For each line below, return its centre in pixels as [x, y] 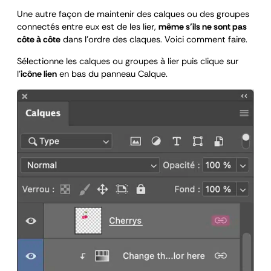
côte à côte [39, 40]
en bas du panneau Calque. [112, 74]
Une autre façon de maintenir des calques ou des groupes [133, 15]
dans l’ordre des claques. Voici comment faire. [154, 40]
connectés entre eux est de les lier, [88, 27]
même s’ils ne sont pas [203, 27]
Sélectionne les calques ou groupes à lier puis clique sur [128, 61]
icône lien [39, 74]
